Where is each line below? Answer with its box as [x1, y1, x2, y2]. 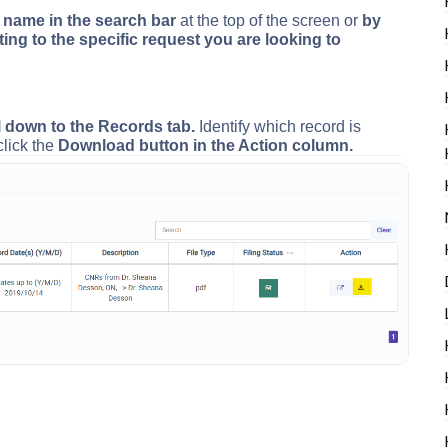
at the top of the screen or [176, 12, 362, 29]
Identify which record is [195, 118, 361, 135]
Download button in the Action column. [58, 137, 353, 154]
